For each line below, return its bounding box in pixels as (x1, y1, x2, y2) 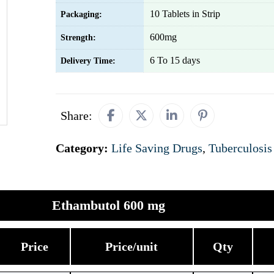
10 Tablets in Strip (150, 9, 220, 19)
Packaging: (61, 10, 102, 19)
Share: (61, 109, 92, 122)
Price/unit (105, 240, 158, 253)
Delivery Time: (61, 56, 116, 65)
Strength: (61, 33, 96, 42)
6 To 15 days (150, 55, 200, 65)
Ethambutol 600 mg (52, 198, 165, 213)
